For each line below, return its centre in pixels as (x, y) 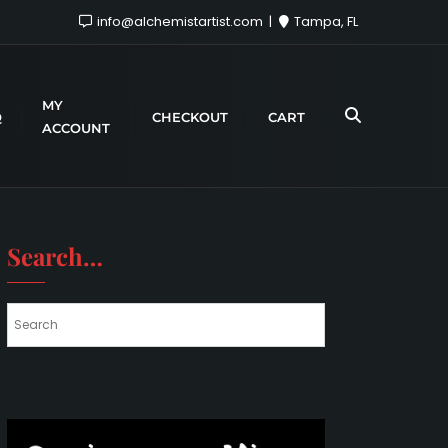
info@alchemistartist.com (180, 21)
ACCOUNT (76, 128)
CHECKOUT (190, 116)
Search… (55, 255)
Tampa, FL (324, 21)
